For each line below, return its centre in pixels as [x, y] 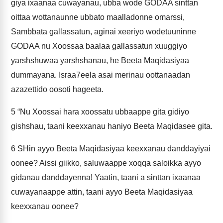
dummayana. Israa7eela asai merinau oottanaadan [101, 75]
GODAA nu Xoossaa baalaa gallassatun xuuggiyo [99, 46]
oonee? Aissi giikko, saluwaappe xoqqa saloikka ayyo [106, 163]
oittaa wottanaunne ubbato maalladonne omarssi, [98, 17]
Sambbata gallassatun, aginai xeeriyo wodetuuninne [104, 32]
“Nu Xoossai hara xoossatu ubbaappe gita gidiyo [102, 112]
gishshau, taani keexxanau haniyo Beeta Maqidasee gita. [112, 126]
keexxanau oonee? [45, 206]
